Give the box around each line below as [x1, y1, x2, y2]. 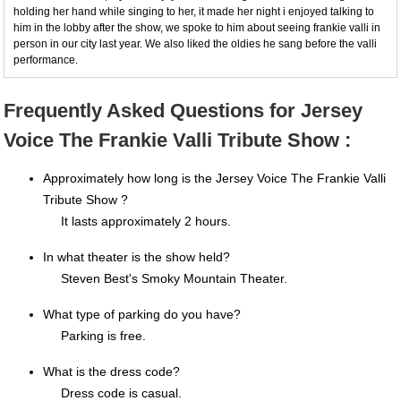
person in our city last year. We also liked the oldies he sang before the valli [13, 38, 377, 51]
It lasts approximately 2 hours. [61, 214, 231, 229]
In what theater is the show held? [43, 250, 230, 265]
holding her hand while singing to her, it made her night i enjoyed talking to [13, 5, 374, 19]
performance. [13, 54, 78, 67]
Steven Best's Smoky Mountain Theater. [61, 271, 287, 286]
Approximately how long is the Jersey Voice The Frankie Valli [43, 171, 386, 186]
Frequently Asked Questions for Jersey [4, 99, 363, 123]
